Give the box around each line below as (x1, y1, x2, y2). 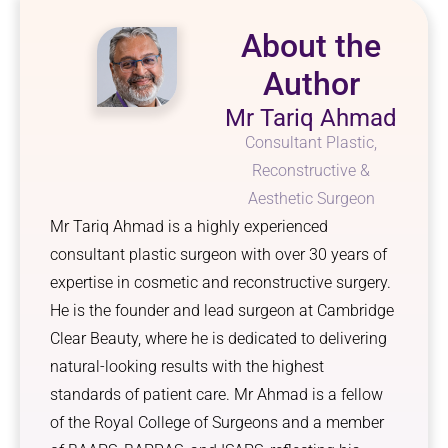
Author (262, 65, 360, 104)
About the (241, 27, 381, 66)
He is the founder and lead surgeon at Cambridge (50, 301, 394, 321)
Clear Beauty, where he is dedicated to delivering (50, 329, 387, 349)
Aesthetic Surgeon (247, 189, 375, 209)
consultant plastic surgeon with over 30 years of (50, 245, 387, 265)
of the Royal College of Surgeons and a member (50, 413, 384, 433)
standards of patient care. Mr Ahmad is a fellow (50, 385, 383, 405)
